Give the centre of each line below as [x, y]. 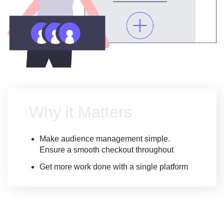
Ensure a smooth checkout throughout [106, 149]
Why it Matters [80, 112]
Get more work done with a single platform [114, 166]
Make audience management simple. [105, 138]
